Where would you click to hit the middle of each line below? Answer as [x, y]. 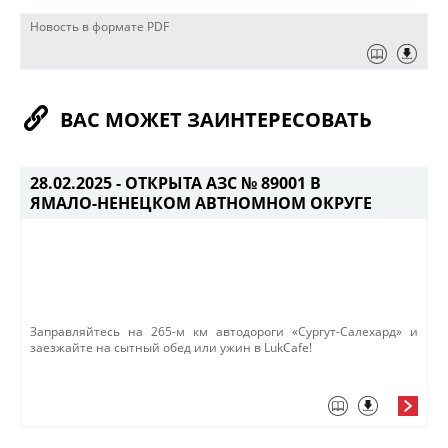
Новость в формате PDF [99, 26]
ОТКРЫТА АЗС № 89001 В [223, 183]
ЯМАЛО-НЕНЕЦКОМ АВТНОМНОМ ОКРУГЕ [201, 203]
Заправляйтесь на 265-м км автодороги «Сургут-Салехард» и [224, 331]
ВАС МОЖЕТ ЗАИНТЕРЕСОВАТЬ [216, 119]
